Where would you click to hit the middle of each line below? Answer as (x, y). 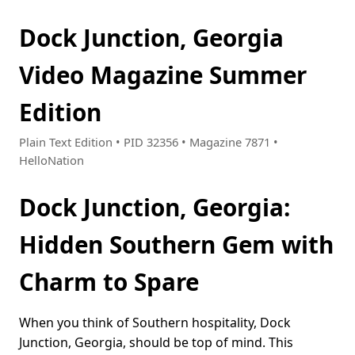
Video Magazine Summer (163, 75)
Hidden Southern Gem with (176, 245)
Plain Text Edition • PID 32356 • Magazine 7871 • (149, 142)
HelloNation (52, 160)
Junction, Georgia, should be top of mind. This (156, 343)
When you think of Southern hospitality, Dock (155, 323)
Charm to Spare (109, 282)
